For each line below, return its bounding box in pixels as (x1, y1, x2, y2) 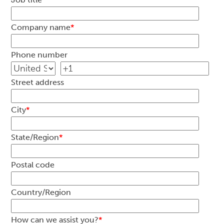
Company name (11, 22, 71, 32)
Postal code (11, 160, 55, 169)
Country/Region (11, 187, 71, 197)
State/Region (11, 132, 59, 142)
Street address (11, 77, 64, 87)
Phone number (11, 50, 68, 59)
